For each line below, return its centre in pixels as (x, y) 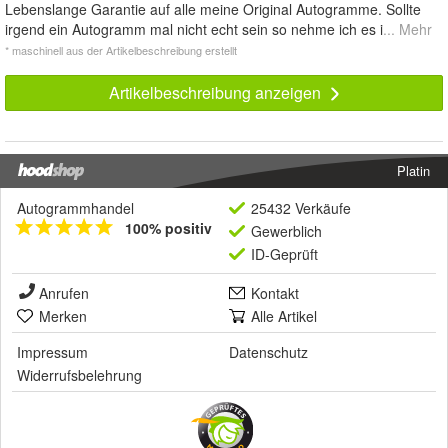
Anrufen (64, 292)
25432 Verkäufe (301, 207)
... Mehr (407, 28)
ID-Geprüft (284, 253)
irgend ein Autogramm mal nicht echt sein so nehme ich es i (194, 28)
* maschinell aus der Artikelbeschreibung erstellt (121, 49)
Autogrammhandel (75, 207)
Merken (63, 315)
